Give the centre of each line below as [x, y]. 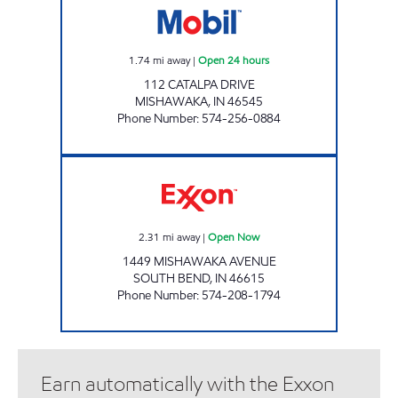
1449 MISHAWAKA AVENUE [199, 261]
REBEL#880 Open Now [248, 163]
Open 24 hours [234, 60]
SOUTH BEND [171, 278]
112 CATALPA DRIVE [199, 84]
